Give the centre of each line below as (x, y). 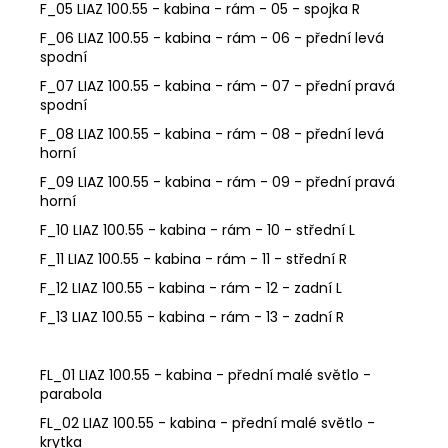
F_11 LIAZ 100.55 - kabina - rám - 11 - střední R (193, 258)
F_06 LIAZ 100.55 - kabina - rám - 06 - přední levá (212, 37)
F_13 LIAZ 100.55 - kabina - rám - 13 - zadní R (192, 316)
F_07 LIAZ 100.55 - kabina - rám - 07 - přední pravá (217, 85)
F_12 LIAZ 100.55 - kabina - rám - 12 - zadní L (191, 287)
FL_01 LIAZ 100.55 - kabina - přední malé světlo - (205, 374)
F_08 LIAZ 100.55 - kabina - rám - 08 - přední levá (212, 133)
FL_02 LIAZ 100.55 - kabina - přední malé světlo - (207, 422)
